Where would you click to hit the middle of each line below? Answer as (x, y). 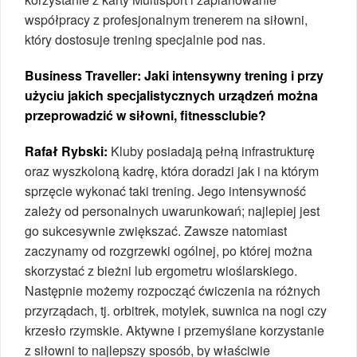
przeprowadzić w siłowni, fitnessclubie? (145, 115)
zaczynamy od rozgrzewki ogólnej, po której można (169, 250)
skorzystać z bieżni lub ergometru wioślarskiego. (161, 270)
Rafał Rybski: (66, 151)
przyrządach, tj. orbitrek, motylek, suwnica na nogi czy (176, 310)
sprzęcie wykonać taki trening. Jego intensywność (165, 190)
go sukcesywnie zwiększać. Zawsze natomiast (156, 230)
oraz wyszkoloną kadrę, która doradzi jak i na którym (172, 171)
